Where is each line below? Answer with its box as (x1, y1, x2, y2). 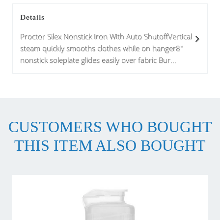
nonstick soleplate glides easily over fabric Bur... (20, 55, 176, 65)
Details (20, 13, 45, 21)
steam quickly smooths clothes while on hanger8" (20, 43, 183, 53)
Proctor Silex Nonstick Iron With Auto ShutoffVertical (20, 31, 192, 41)
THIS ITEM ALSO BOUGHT (14, 137, 206, 154)
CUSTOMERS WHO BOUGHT (8, 118, 212, 136)
